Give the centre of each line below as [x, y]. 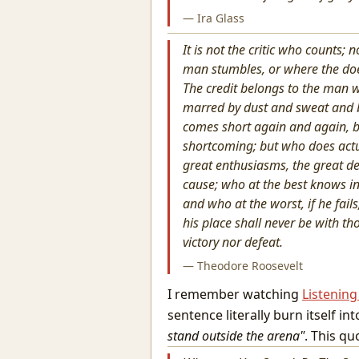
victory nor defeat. [233, 242]
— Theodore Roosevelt [243, 266]
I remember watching [235, 294]
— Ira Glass [214, 18]
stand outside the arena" [236, 336]
